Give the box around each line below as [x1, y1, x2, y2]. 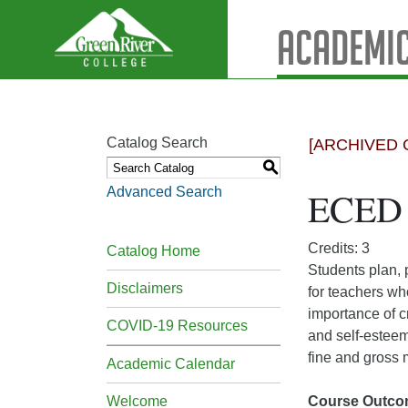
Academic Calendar [107, 356, 235, 372]
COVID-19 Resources [107, 318, 248, 333]
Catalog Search [107, 135, 208, 150]
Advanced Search [107, 184, 222, 199]
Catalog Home [107, 243, 200, 259]
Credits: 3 [308, 240, 370, 256]
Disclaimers [107, 280, 183, 296]
